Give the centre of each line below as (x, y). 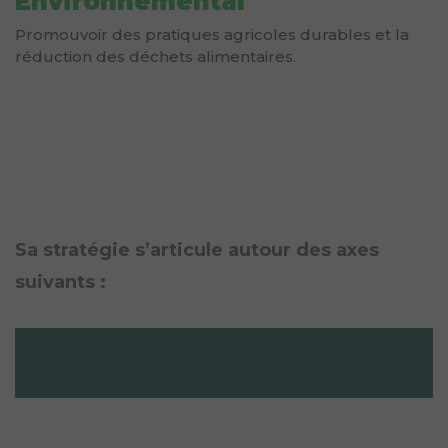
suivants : (60, 281)
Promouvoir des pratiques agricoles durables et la (212, 34)
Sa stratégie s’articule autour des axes (197, 249)
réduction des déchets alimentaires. (155, 56)
